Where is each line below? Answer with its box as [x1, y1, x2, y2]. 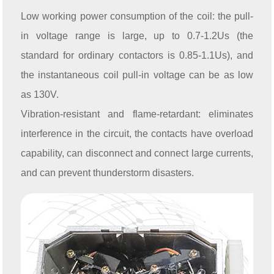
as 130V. [21, 89, 59, 100]
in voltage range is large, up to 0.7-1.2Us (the [21, 31, 253, 42]
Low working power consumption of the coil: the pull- [21, 11, 253, 22]
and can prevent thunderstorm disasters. [21, 168, 194, 179]
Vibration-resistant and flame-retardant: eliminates [21, 109, 253, 120]
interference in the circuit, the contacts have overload [21, 128, 253, 139]
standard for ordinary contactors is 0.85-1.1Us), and [21, 50, 253, 61]
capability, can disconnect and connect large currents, [21, 148, 253, 159]
